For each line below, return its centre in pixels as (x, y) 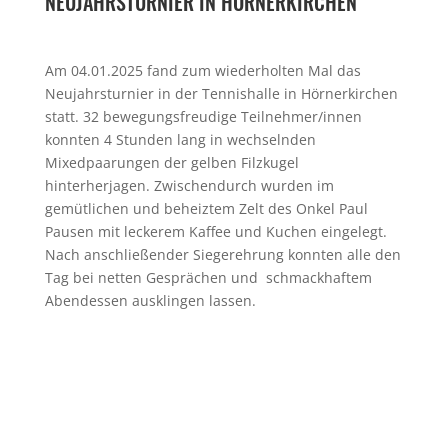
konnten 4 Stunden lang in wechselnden (180, 140)
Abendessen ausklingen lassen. (150, 301)
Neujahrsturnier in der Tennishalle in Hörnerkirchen (221, 94)
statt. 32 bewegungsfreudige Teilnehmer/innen (203, 117)
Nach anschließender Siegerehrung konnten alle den (222, 255)
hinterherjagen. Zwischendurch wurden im (189, 186)
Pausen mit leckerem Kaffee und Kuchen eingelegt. (215, 232)
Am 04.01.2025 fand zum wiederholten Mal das (202, 71)
